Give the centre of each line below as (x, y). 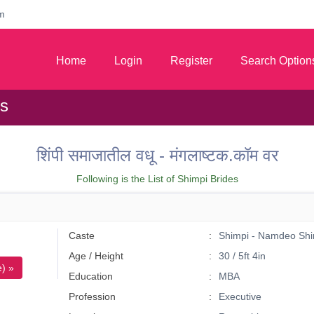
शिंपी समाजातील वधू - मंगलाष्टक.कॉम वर (157, 155)
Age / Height (96, 256)
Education (91, 276)
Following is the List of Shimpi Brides (157, 179)
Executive (240, 296)
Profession (93, 296)
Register (191, 61)
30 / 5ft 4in (242, 256)
